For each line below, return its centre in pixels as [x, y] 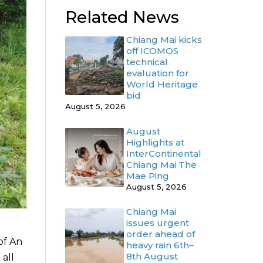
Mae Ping [148, 176]
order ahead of [161, 234]
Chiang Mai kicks [164, 40]
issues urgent [158, 223]
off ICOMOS [152, 51]
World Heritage [162, 85]
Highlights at [155, 143]
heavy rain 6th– [160, 245]
